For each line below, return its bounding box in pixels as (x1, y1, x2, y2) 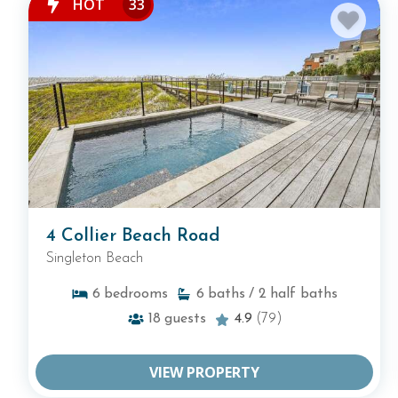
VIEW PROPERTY (149, 362, 259, 383)
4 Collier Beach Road (46, 227, 220, 246)
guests (163, 312, 206, 327)
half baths (270, 287, 338, 302)
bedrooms (104, 287, 168, 302)
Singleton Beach (46, 251, 143, 267)
